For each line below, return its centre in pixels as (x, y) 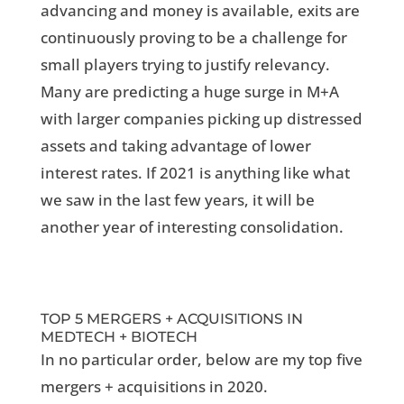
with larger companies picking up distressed (201, 119)
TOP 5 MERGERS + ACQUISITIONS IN (171, 319)
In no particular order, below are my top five (201, 360)
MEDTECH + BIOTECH (119, 337)
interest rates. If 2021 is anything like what (195, 173)
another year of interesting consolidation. (192, 227)
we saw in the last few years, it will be (177, 200)
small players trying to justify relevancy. (185, 65)
